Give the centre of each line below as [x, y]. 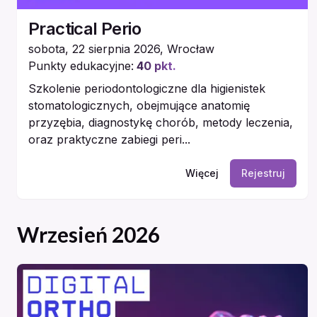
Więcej [202, 173]
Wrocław [191, 49]
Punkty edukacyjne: [81, 66]
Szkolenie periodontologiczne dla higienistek [147, 89]
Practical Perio [85, 29]
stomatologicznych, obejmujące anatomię [139, 106]
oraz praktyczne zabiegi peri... [109, 140]
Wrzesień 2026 [88, 235]
